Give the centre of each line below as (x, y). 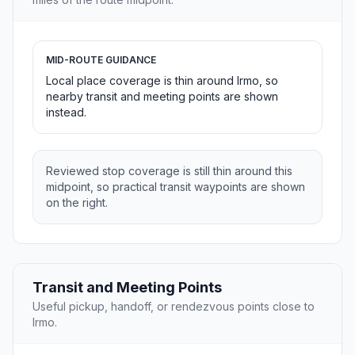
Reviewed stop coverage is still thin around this (169, 171)
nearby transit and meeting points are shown (162, 97)
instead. (66, 113)
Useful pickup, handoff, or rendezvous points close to (174, 307)
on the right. (77, 203)
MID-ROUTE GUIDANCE (101, 60)
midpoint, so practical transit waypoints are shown (176, 187)
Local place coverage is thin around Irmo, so (162, 81)
